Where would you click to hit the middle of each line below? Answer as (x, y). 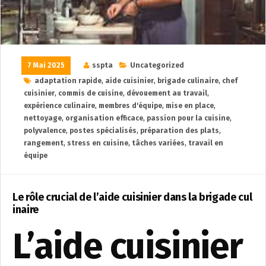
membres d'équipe (130, 106)
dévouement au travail (167, 94)
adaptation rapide (68, 81)
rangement (44, 143)
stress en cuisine (98, 143)
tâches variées (158, 143)
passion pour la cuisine (188, 118)
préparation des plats (180, 131)
